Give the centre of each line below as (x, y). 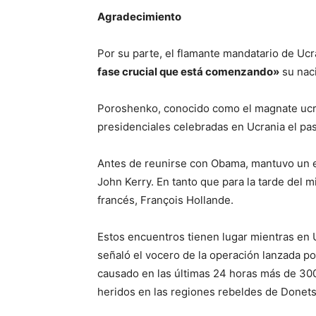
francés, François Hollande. (165, 200)
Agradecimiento (139, 17)
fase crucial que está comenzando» (188, 72)
